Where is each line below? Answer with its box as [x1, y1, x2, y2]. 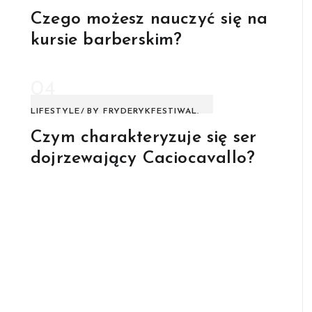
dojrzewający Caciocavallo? [31, 150, 256, 168]
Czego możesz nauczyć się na [31, 10, 268, 29]
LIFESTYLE [31, 107, 80, 116]
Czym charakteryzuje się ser [31, 129, 257, 147]
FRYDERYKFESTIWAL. [103, 107, 199, 116]
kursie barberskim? [31, 31, 182, 49]
